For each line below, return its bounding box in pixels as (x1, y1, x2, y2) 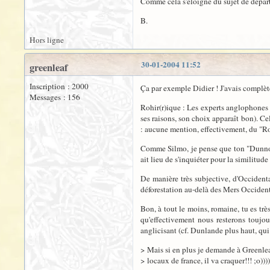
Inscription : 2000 (30, 81, 89, 92)
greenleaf (30, 60, 67, 75)
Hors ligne (30, 34, 64, 45)
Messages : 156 (30, 92, 80, 102)
